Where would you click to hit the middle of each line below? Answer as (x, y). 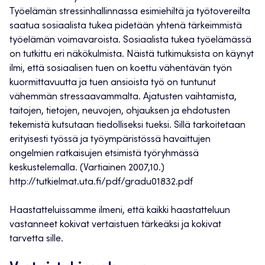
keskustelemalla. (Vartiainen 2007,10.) (87, 168)
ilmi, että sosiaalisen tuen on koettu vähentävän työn (121, 69)
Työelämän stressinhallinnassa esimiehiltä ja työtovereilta (130, 12)
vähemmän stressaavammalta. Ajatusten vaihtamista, (123, 97)
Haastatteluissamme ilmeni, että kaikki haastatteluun (120, 211)
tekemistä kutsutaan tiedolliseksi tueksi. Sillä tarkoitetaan (127, 126)
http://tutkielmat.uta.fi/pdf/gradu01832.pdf (101, 182)
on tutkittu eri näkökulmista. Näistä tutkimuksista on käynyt (132, 55)
